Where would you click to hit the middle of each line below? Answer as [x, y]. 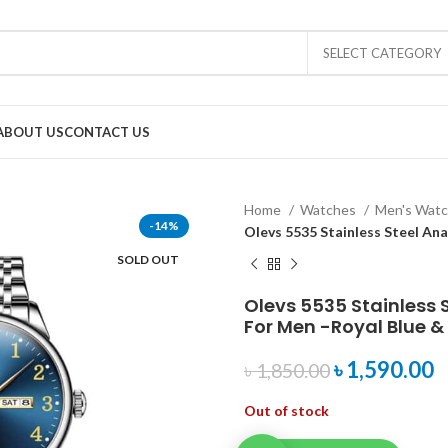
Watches [329, 209]
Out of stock [286, 410]
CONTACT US [107, 131]
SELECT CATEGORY [382, 52]
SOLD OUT [148, 259]
